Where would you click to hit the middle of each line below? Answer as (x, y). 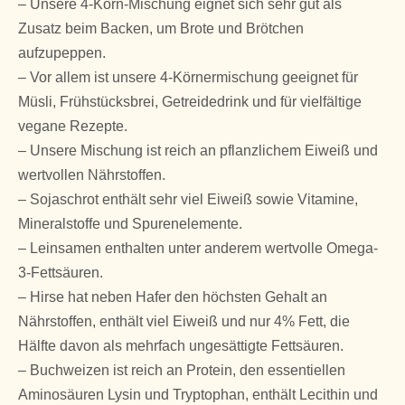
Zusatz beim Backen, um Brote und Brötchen (161, 28)
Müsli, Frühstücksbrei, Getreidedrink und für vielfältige (190, 101)
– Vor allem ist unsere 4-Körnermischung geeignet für (188, 77)
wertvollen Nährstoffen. (92, 174)
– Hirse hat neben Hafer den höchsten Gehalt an (173, 297)
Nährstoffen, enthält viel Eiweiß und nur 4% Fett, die (184, 321)
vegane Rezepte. (73, 126)
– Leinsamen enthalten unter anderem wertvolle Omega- (198, 248)
